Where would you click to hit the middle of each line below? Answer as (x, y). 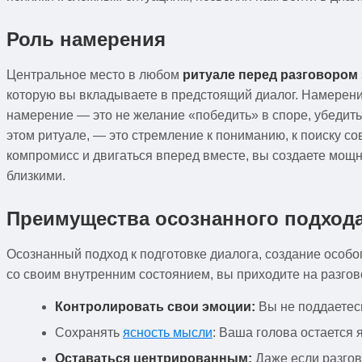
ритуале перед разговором (270, 74)
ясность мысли (168, 332)
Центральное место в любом (95, 74)
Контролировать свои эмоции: (155, 306)
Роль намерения (86, 39)
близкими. (36, 175)
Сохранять (89, 332)
